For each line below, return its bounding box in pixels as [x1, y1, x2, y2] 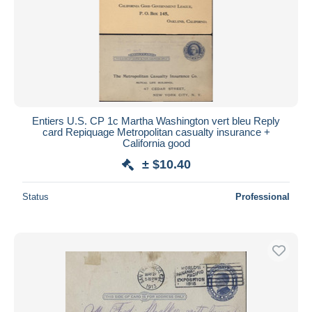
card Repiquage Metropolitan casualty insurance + [42, 125, 270, 138]
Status [22, 191, 49, 202]
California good [122, 136, 190, 149]
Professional [235, 191, 290, 202]
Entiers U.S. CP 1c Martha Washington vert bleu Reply [32, 114, 280, 127]
